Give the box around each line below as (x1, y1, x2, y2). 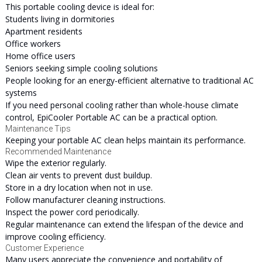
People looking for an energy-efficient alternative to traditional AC (5, 75, 254, 86)
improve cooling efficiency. (5, 231, 106, 242)
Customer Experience (5, 243, 84, 253)
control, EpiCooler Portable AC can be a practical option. (5, 112, 218, 123)
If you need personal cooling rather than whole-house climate (5, 99, 239, 111)
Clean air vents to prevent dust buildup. (5, 170, 152, 181)
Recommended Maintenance (5, 147, 111, 156)
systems (5, 87, 37, 98)
